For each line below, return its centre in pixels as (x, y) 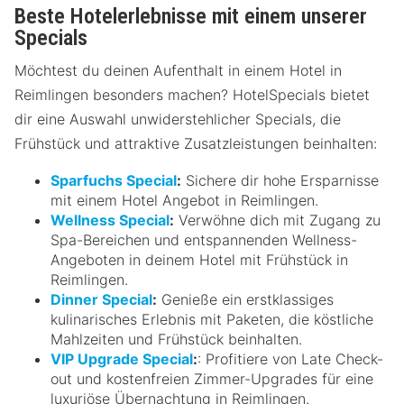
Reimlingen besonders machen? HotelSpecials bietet (192, 94)
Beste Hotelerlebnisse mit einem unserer (191, 16)
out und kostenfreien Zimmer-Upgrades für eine (212, 378)
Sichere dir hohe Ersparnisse (280, 180)
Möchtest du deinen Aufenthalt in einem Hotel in (178, 70)
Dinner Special (101, 299)
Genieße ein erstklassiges (245, 299)
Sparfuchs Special (114, 180)
